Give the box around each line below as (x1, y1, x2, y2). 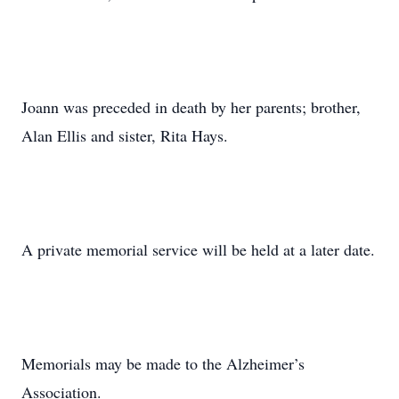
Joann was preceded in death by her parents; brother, (21, 96, 361, 118)
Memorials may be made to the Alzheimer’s (21, 353, 305, 374)
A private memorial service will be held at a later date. (21, 239, 375, 260)
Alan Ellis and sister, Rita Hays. (21, 125, 228, 146)
